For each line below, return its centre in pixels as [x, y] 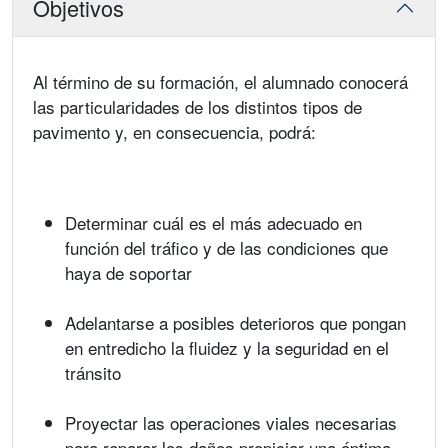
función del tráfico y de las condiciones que [226, 247]
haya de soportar [128, 272]
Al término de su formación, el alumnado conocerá [220, 81]
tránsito [93, 372]
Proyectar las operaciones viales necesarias [231, 422]
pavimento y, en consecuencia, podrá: [174, 131]
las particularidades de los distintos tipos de [197, 106]
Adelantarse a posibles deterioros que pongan [235, 322]
